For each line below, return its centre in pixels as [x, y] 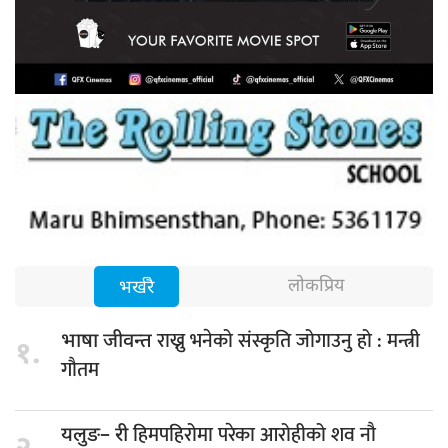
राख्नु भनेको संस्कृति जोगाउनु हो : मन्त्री [288, 341]
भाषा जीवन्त [109, 342]
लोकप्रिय [316, 287]
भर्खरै [136, 289]
